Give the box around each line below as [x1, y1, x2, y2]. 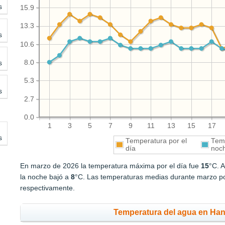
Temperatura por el [125, 137, 187, 145]
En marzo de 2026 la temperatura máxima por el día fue [20, 162, 201, 170]
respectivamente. [20, 184, 75, 192]
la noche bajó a [20, 173, 71, 181]
